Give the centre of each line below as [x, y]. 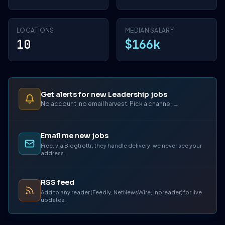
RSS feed [58, 182]
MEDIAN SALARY [149, 30]
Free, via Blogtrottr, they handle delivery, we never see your [121, 145]
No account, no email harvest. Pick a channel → [110, 103]
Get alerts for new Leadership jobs [104, 94]
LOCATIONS [35, 30]
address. [53, 153]
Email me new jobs [75, 136]
